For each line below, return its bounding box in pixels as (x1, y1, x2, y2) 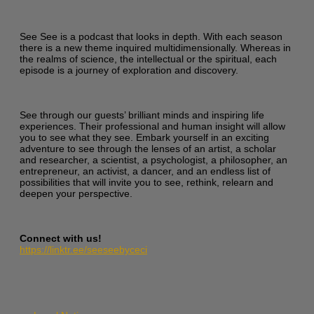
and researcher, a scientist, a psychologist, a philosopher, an (20, 153, 287, 165)
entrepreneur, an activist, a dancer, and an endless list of (20, 165, 271, 177)
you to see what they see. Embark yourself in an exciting (20, 131, 269, 143)
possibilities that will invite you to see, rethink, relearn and (20, 176, 273, 188)
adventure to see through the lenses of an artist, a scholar (20, 142, 276, 154)
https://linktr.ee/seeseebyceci (20, 243, 147, 255)
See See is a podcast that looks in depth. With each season (20, 30, 282, 42)
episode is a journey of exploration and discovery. (20, 64, 238, 76)
